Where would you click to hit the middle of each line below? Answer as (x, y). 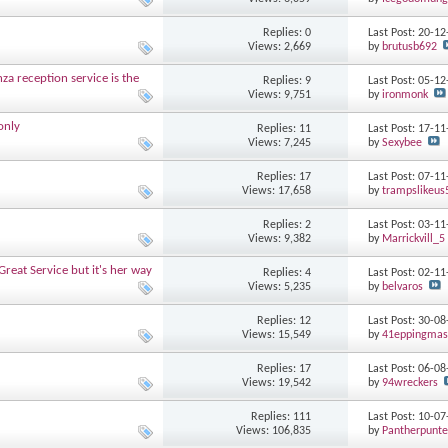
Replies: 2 (287, 224)
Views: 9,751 (280, 94)
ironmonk (405, 95)
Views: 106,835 (274, 430)
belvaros (403, 287)
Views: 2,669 (280, 46)
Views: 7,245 (280, 142)
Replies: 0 (287, 32)
